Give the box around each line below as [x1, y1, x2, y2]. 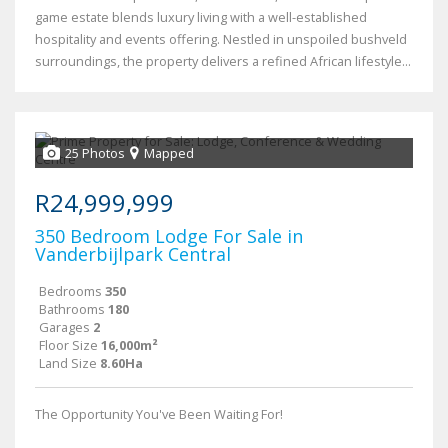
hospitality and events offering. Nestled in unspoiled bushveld [35, 30, 407, 49]
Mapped [144, 144, 194, 163]
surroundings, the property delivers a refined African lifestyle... [35, 52, 411, 71]
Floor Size [39, 336, 98, 355]
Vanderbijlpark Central [35, 242, 231, 267]
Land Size [39, 354, 97, 373]
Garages [39, 318, 90, 337]
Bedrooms [39, 282, 102, 301]
